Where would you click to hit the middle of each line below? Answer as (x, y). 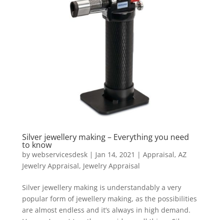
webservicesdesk (59, 155)
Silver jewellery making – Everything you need (105, 137)
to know (37, 145)
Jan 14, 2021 (115, 155)
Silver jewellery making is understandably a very (101, 188)
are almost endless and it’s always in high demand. (106, 210)
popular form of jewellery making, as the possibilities (109, 199)
